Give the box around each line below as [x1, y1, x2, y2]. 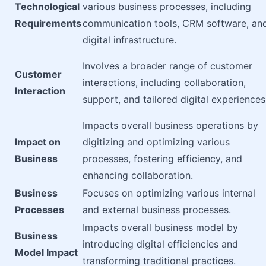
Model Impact [15, 246, 78, 258]
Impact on [15, 136, 61, 148]
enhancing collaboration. [83, 169, 193, 181]
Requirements [15, 17, 81, 29]
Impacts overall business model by [83, 221, 238, 233]
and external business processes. [83, 204, 231, 216]
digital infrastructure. [83, 34, 176, 46]
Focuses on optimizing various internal [83, 187, 255, 199]
